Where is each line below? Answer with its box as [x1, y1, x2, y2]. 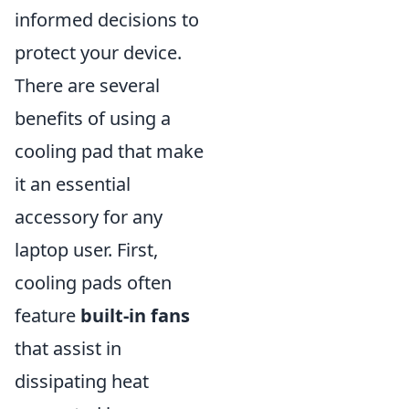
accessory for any [15, 204, 163, 229]
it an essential [15, 172, 131, 196]
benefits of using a [15, 106, 171, 131]
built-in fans [80, 303, 190, 328]
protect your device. [15, 40, 182, 65]
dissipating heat [15, 369, 149, 393]
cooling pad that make [15, 139, 204, 163]
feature [15, 303, 80, 328]
